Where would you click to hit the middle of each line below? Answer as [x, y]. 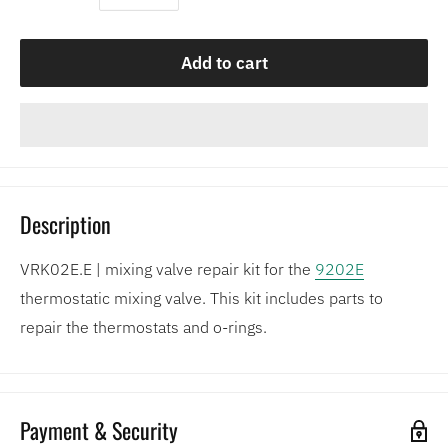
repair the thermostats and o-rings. [143, 326]
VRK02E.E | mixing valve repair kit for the [167, 268]
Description [65, 223]
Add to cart [224, 62]
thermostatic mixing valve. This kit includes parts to [201, 297]
